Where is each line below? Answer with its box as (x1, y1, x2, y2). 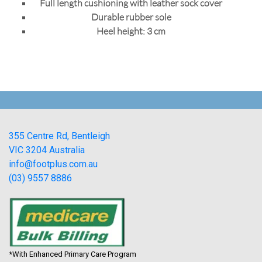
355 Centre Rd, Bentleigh (9, 130, 110, 142)
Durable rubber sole (91, 11, 171, 22)
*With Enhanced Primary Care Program (9, 249, 136, 258)
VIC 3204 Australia (9, 144, 85, 156)
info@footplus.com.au (9, 158, 98, 170)
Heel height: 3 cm (96, 25, 166, 36)
